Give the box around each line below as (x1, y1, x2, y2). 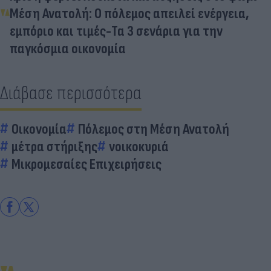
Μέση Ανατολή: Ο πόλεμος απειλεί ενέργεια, (10, 4, 249, 22)
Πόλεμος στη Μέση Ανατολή (78, 120, 229, 138)
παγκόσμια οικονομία (10, 39, 126, 57)
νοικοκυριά (109, 137, 169, 155)
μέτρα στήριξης (11, 137, 97, 155)
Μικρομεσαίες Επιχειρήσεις (11, 155, 162, 173)
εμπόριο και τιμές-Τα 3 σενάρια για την (10, 22, 223, 40)
